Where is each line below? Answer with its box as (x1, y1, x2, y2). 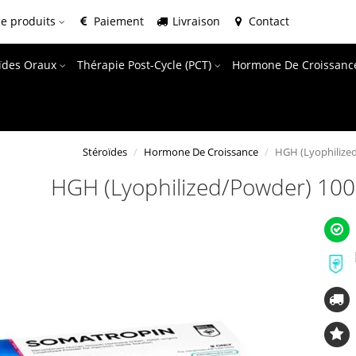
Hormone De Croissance (143, 145, 258, 159)
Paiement (91, 14, 145, 29)
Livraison (169, 14, 221, 29)
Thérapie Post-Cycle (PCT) (77, 57, 215, 72)
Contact (246, 14, 290, 29)
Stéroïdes (82, 145, 127, 159)
